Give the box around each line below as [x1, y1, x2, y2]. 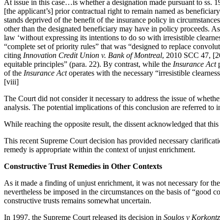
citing [4, 51, 23, 59]
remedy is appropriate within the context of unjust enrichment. [4, 145, 201, 154]
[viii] [4, 77, 19, 86]
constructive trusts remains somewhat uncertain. [4, 196, 151, 205]
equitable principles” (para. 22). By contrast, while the [4, 59, 173, 68]
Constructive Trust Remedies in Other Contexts [4, 162, 162, 170]
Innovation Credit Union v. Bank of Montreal [23, 51, 162, 59]
